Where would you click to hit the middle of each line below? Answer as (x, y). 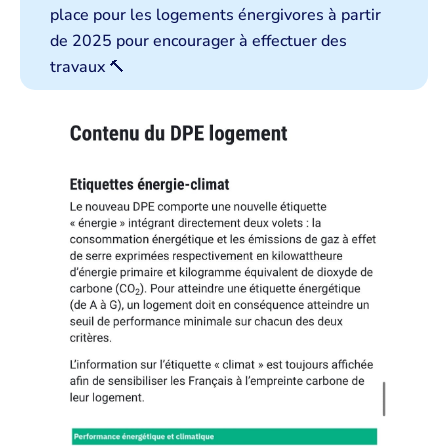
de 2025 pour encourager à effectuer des (198, 40)
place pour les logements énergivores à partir (215, 14)
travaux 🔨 (87, 66)
